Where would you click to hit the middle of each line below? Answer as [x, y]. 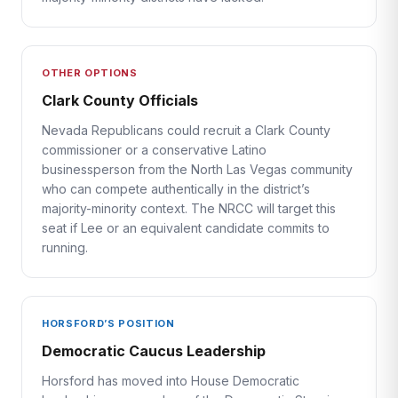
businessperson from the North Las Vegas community [197, 169]
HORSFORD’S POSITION [108, 323]
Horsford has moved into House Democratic [171, 381]
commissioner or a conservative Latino [154, 150]
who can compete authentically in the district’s [176, 189]
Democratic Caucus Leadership [154, 351]
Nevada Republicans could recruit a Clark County [186, 130]
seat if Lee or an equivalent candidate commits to [186, 228]
